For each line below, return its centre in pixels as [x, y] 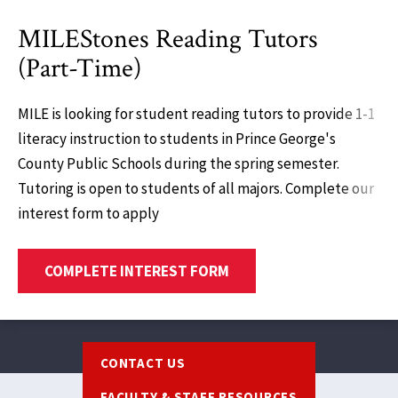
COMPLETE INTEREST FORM [137, 271]
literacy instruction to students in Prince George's [177, 139]
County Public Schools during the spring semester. [179, 164]
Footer [219, 349]
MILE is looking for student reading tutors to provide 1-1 [196, 114]
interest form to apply [88, 214]
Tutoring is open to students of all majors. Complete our [196, 189]
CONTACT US [143, 362]
